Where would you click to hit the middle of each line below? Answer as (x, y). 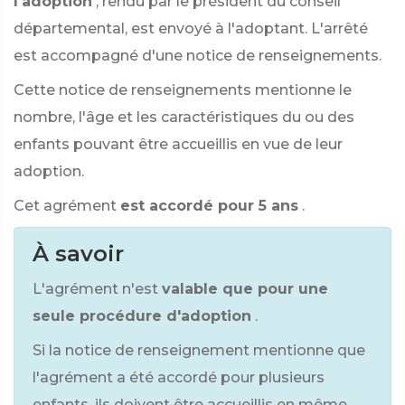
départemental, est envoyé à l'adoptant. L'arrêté (191, 28)
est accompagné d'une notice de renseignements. (198, 56)
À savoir (78, 254)
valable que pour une (245, 289)
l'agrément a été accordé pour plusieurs (179, 377)
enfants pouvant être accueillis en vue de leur (178, 144)
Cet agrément (65, 206)
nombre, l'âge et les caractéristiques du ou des (184, 117)
